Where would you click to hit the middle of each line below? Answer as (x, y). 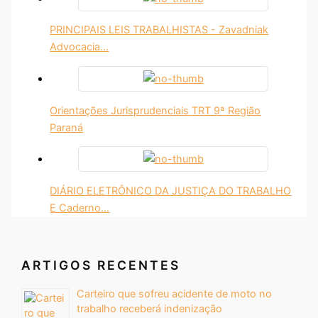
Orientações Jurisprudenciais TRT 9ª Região (155, 110)
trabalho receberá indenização (150, 308)
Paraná (67, 127)
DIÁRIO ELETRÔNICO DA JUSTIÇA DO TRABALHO (171, 191)
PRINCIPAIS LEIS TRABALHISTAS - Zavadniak (159, 30)
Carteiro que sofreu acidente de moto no (175, 294)
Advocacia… (79, 47)
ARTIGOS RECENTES (101, 265)
